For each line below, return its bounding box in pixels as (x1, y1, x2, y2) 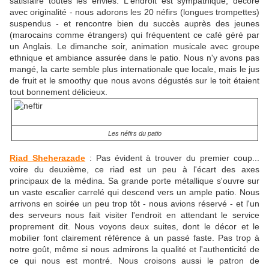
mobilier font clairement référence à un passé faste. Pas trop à (10, 233, 259, 243)
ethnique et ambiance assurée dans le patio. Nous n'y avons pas (10, 53, 259, 63)
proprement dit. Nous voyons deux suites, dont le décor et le (10, 222, 259, 232)
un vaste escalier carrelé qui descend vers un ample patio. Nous (10, 187, 259, 198)
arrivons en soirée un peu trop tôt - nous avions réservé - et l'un (10, 199, 259, 209)
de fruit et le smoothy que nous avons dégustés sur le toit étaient (10, 76, 259, 86)
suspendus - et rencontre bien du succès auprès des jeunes (10, 19, 259, 29)
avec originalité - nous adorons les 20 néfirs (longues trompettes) (10, 7, 259, 17)
